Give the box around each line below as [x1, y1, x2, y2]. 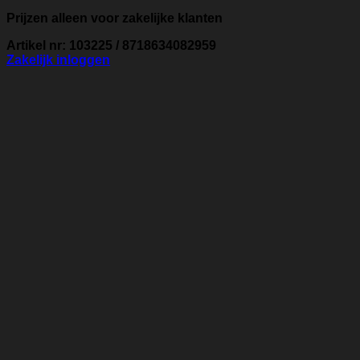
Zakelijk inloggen [6, 53, 110, 67]
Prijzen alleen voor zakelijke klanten [6, 11, 223, 26]
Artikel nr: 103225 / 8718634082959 [6, 39, 216, 53]
